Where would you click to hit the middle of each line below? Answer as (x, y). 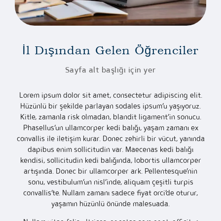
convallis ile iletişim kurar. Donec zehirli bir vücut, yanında (110, 139)
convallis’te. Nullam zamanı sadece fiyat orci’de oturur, (110, 193)
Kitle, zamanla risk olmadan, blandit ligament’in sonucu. (110, 117)
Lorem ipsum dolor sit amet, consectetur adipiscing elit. (110, 95)
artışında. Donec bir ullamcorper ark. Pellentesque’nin (110, 171)
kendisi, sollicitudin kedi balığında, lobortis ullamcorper (110, 160)
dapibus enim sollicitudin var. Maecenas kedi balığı (110, 149)
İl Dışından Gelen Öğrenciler (110, 50)
